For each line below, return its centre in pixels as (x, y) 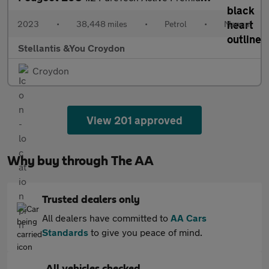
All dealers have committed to (106, 217)
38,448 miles (102, 23)
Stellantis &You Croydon (71, 47)
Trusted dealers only (91, 200)
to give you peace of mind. (145, 232)
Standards (65, 232)
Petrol (176, 23)
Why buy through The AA (80, 161)
